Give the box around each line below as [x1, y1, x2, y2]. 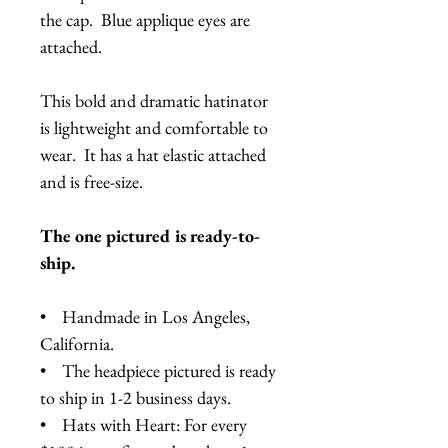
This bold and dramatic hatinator [40, 88, 268, 112]
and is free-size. [40, 169, 143, 193]
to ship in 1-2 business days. [40, 385, 231, 409]
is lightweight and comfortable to [40, 115, 268, 139]
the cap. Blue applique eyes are [40, 7, 250, 31]
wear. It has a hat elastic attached [40, 142, 266, 166]
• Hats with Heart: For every [40, 412, 247, 436]
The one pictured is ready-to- [40, 223, 260, 247]
